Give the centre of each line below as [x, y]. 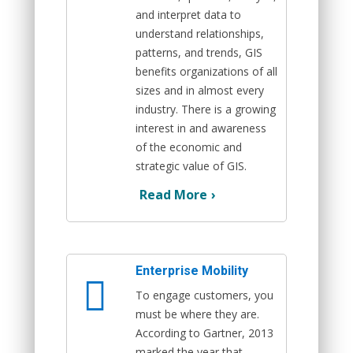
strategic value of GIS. [191, 165]
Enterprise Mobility [192, 270]
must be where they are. [197, 314]
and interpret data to [188, 14]
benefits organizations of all [206, 71]
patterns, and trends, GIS [199, 52]
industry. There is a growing [206, 109]
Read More [173, 194]
